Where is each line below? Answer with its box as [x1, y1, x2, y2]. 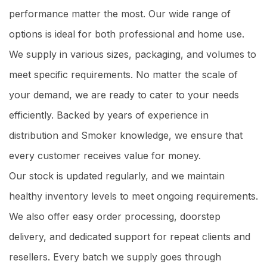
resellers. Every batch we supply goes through [9, 250, 221, 263]
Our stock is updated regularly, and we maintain [9, 169, 225, 182]
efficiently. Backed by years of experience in [9, 108, 209, 121]
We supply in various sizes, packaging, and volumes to [9, 48, 256, 60]
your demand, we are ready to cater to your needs [9, 88, 239, 101]
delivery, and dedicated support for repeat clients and [9, 230, 250, 243]
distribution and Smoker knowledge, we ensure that [9, 129, 243, 141]
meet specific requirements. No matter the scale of [9, 68, 238, 80]
